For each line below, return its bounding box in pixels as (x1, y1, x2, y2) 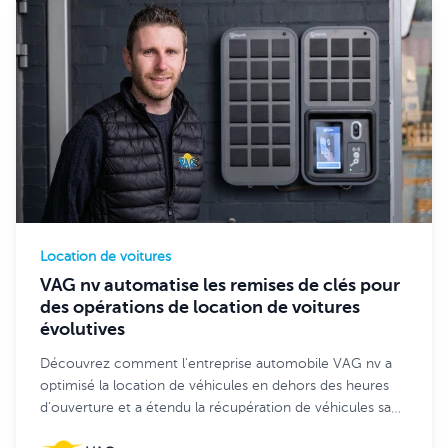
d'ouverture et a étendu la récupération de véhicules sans (40, 401, 405, 415)
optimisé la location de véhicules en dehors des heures (40, 379, 389, 393)
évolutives (40, 321, 125, 339)
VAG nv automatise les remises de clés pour (40, 277, 400, 295)
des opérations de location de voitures (40, 299, 360, 317)
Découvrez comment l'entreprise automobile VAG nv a (40, 357, 392, 371)
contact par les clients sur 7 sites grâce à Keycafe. (40, 423, 354, 437)
